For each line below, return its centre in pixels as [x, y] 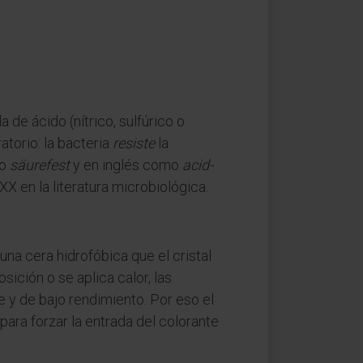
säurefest [40, 165]
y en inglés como [126, 165]
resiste [134, 143]
